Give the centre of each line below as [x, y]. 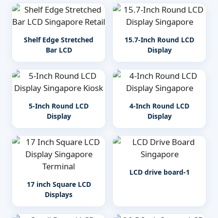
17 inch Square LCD [59, 184]
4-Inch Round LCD [159, 106]
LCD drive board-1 [159, 172]
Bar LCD [59, 50]
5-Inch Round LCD [59, 106]
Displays [59, 194]
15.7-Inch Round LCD [159, 40]
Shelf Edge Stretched [59, 40]
